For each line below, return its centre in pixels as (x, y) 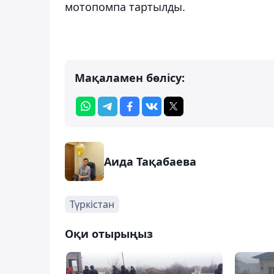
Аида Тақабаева (150, 162)
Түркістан (92, 205)
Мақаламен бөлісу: (130, 78)
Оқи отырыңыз (109, 234)
